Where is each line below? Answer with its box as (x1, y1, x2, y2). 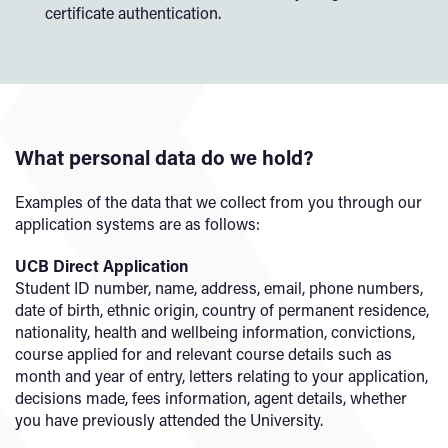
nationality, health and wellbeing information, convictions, (15, 321, 415, 342)
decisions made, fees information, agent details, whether (15, 387, 407, 408)
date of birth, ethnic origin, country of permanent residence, (15, 299, 429, 320)
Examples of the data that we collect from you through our (15, 191, 422, 212)
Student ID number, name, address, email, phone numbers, (15, 277, 423, 298)
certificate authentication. (45, 2, 221, 23)
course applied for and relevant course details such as (15, 343, 392, 364)
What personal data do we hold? (15, 144, 314, 170)
